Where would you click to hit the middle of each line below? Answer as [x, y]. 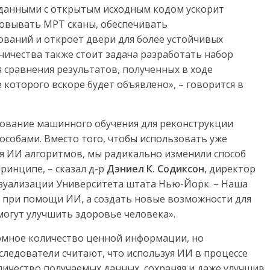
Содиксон [181, 169]
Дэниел [125, 169]
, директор [230, 169]
